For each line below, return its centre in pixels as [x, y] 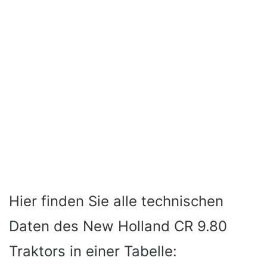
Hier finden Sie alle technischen [116, 201]
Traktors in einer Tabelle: [93, 251]
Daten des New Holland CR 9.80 [118, 226]
